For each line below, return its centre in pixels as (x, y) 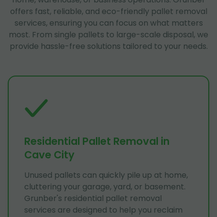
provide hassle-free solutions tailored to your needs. (108, 46)
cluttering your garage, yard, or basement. (105, 186)
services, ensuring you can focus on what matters (108, 23)
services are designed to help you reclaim (103, 210)
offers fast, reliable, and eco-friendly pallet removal (108, 11)
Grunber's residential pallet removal (93, 198)
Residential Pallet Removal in (97, 141)
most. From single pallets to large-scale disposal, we (108, 34)
